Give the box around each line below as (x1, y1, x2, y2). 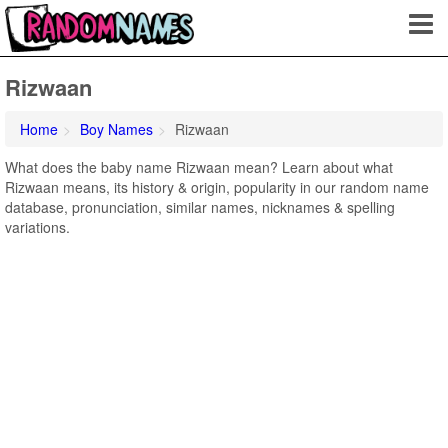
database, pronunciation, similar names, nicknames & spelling (5, 197, 395, 217)
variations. (5, 217, 70, 237)
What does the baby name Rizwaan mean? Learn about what (5, 157, 393, 177)
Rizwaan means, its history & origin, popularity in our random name (5, 177, 429, 197)
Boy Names (80, 119, 153, 139)
